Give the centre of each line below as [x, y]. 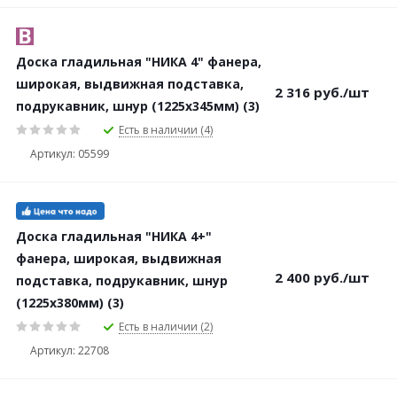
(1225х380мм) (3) [70, 303]
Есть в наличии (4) [166, 129]
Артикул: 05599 [70, 153]
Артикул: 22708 [70, 350]
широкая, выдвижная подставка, [130, 84]
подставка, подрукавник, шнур [122, 280]
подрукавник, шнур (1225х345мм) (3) [138, 106]
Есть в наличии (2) [166, 326]
